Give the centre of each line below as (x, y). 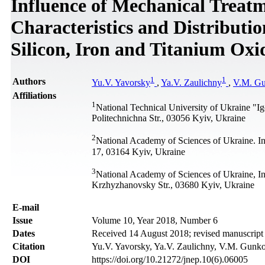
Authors (29, 81)
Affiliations (34, 95)
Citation (29, 246)
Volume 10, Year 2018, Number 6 (155, 220)
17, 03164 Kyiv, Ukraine (138, 151)
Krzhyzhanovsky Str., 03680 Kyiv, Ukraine (173, 185)
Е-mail (26, 207)
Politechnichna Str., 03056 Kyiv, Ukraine (169, 118)
